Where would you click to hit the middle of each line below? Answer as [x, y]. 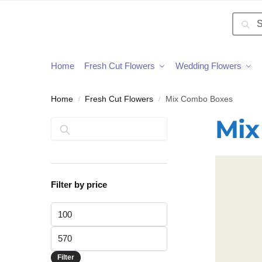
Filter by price [79, 185]
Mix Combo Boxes [199, 99]
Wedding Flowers [208, 66]
